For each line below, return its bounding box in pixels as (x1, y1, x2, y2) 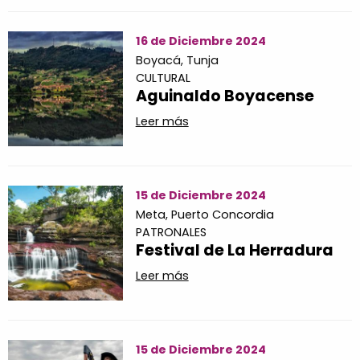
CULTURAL (135, 70, 190, 87)
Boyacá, (135, 52, 186, 69)
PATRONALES (135, 224, 207, 241)
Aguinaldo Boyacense (135, 85, 314, 108)
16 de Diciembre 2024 (135, 33, 266, 50)
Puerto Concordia (170, 207, 274, 223)
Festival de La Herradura (135, 239, 333, 262)
